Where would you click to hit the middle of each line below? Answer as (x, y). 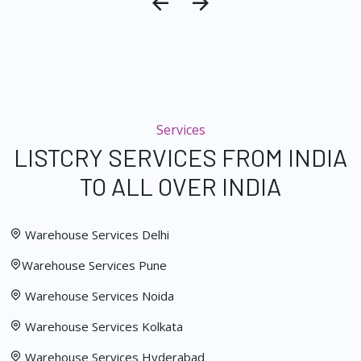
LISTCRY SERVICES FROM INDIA (180, 158)
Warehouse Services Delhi (97, 235)
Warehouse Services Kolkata (104, 327)
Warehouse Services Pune (94, 266)
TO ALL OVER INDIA (180, 187)
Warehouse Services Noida (98, 296)
